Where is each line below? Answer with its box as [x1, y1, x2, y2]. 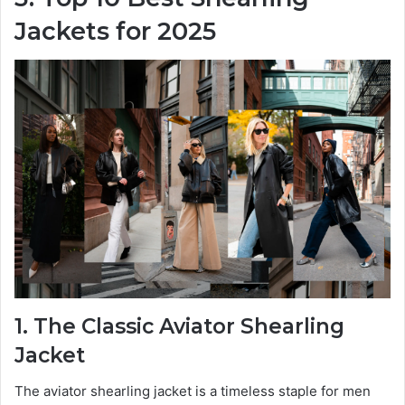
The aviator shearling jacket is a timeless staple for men [14, 382, 371, 400]
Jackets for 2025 [14, 15, 216, 46]
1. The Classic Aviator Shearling [14, 313, 344, 339]
